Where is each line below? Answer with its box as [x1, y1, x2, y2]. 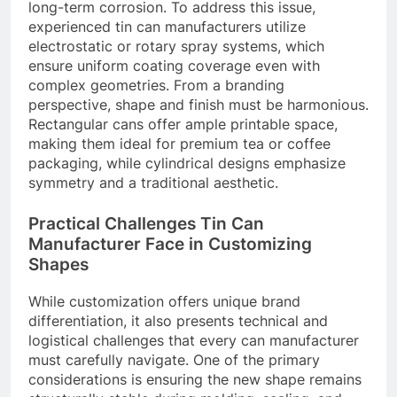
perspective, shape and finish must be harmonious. [28, 96, 369, 114]
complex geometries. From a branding [28, 76, 284, 95]
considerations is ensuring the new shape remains [28, 370, 362, 388]
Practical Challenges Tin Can [28, 214, 264, 235]
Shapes [28, 254, 89, 276]
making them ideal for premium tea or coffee [28, 135, 331, 153]
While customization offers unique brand [28, 292, 300, 310]
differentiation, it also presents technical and [28, 311, 328, 330]
